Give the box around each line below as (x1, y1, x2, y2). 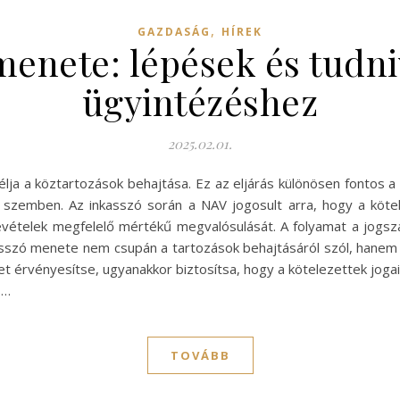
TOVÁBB (170, 347, 230, 363)
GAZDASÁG (137, 24, 211, 39)
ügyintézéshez (81, 78, 319, 125)
